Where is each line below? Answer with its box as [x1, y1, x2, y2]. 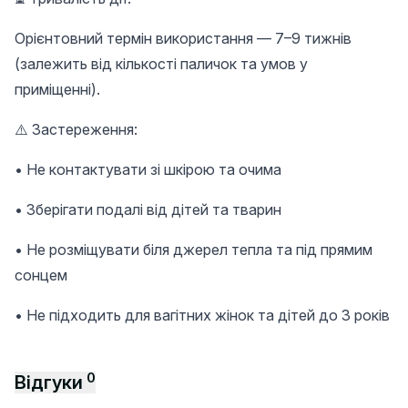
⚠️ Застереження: [15, 120, 138, 138]
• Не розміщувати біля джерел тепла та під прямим [15, 240, 372, 259]
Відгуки [15, 372, 83, 393]
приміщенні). [15, 80, 100, 98]
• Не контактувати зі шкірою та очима [15, 160, 281, 178]
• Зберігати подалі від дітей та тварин [15, 200, 281, 219]
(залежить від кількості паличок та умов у [15, 55, 308, 73]
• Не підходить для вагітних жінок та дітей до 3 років [15, 306, 390, 324]
